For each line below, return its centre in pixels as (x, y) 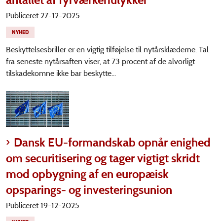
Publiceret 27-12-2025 (43, 16)
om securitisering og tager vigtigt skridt (103, 158)
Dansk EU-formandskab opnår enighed (112, 143)
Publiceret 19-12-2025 (43, 206)
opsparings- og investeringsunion (89, 190)
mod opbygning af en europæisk (87, 174)
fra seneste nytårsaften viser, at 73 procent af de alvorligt (100, 61)
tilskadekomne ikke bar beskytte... (61, 73)
